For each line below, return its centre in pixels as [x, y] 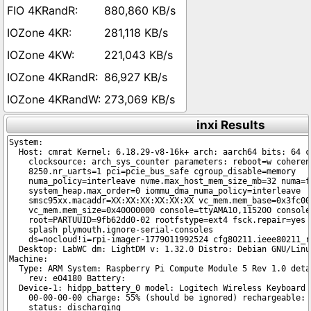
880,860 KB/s [140, 10]
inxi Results [230, 125]
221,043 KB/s [138, 55]
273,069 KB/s [140, 99]
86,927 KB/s [136, 77]
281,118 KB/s [136, 33]
